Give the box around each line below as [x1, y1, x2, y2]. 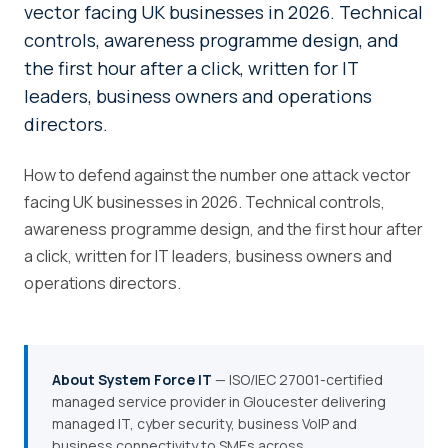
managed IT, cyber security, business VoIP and [52, 414, 357, 433]
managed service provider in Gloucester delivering [52, 392, 386, 411]
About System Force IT [52, 370, 212, 389]
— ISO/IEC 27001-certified [212, 370, 383, 389]
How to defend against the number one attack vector [24, 164, 411, 186]
